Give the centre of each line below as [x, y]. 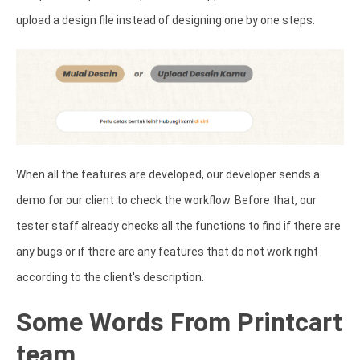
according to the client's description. [111, 278]
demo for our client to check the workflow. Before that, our [166, 200]
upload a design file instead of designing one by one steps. [167, 20]
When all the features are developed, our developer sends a [168, 175]
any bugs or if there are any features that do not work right [167, 252]
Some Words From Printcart [179, 323]
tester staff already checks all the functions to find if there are [178, 226]
